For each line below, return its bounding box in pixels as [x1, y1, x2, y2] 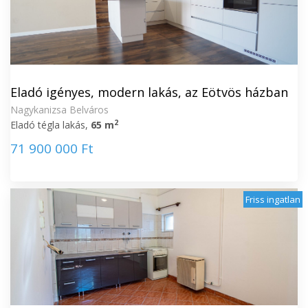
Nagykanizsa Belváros [10, 103, 109, 116]
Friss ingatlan [245, 193, 300, 206]
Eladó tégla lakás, [10, 118, 91, 131]
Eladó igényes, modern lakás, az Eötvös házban [10, 84, 288, 100]
